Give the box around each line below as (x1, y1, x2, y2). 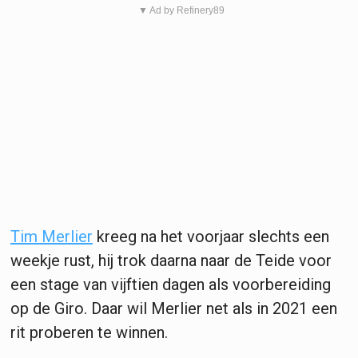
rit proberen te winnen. (10, 322, 168, 342)
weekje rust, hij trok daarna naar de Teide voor (10, 250, 332, 270)
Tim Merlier (10, 226, 93, 246)
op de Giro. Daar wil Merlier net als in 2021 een (10, 298, 337, 318)
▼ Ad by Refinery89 (137, 4, 225, 16)
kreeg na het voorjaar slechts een (93, 226, 329, 246)
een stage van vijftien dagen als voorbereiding (10, 274, 331, 294)
